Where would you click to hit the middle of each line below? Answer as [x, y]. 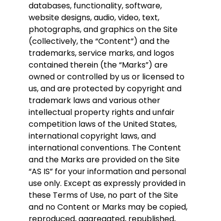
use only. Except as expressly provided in [107, 184]
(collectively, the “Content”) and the [99, 41]
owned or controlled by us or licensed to [107, 77]
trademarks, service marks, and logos [101, 53]
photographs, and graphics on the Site [103, 30]
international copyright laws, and [92, 136]
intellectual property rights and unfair [102, 112]
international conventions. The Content [105, 148]
